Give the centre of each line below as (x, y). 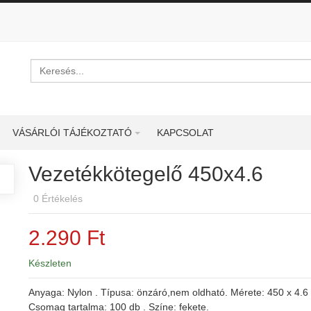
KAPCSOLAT (185, 133)
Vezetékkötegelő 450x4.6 (145, 174)
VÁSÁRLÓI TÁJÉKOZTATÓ (72, 133)
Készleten (50, 263)
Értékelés (62, 199)
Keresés (48, 65)
